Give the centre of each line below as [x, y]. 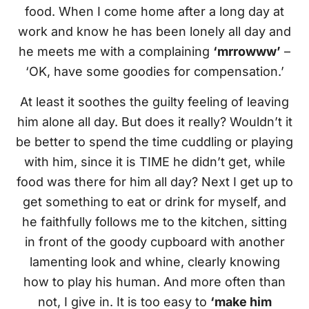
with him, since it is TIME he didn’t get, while [154, 162]
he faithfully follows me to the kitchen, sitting [154, 222]
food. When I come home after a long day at [154, 12]
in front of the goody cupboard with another [154, 242]
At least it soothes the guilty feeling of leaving [154, 102]
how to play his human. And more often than [154, 282]
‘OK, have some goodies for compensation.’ [154, 72]
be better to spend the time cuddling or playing [154, 142]
